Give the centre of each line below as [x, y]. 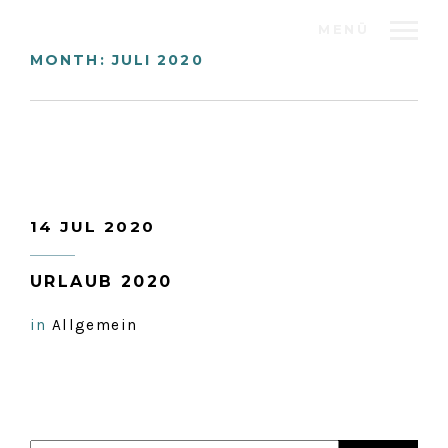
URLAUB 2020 [101, 281]
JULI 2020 [157, 60]
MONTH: [71, 60]
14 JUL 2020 [93, 226]
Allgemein [95, 325]
